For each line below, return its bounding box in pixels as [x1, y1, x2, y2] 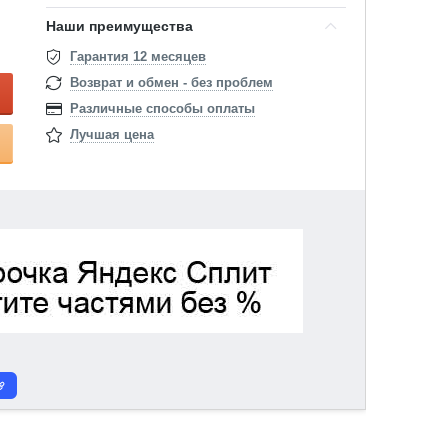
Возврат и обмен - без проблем [70, 75, 274, 90]
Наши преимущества [46, 18, 194, 34]
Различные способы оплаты [70, 101, 256, 116]
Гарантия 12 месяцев [70, 49, 207, 64]
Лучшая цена [70, 127, 155, 142]
